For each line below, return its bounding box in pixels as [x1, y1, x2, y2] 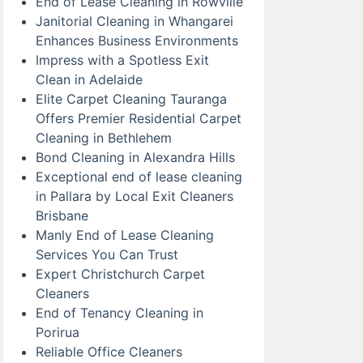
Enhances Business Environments [36, 32, 238, 49]
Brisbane [36, 207, 88, 224]
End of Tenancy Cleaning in [36, 304, 203, 321]
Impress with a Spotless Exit [36, 51, 209, 68]
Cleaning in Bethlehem [36, 129, 172, 146]
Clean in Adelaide [36, 70, 143, 88]
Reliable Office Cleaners [36, 343, 182, 360]
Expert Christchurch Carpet [36, 265, 205, 282]
